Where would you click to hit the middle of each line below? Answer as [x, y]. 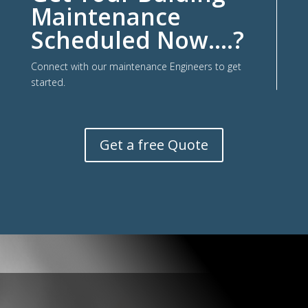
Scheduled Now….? [137, 40]
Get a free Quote [154, 144]
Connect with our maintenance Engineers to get [136, 66]
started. [48, 82]
